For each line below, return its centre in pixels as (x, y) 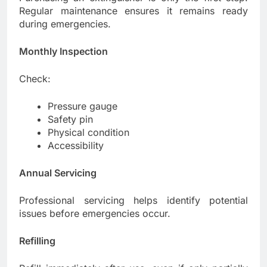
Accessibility (76, 146)
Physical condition (89, 133)
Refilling (37, 241)
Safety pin (70, 119)
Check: (35, 79)
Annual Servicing (58, 173)
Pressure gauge (83, 106)
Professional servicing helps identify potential (133, 201)
